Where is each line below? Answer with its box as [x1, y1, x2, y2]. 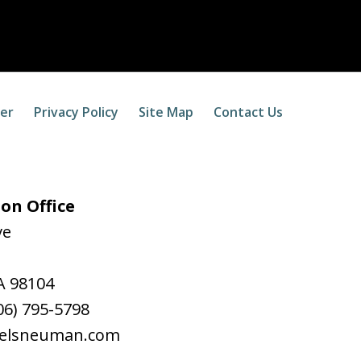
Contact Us [214, 103, 283, 122]
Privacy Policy [34, 103, 118, 122]
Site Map [139, 103, 193, 122]
